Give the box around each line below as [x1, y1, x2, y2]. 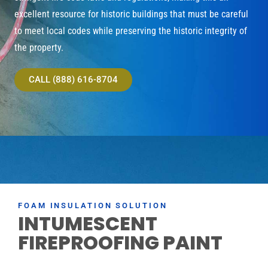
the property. [14, 41, 63, 53]
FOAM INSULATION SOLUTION [18, 200, 167, 210]
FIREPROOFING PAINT [18, 229, 223, 256]
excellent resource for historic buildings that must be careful [14, 8, 248, 20]
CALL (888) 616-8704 [29, 74, 118, 85]
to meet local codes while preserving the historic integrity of [14, 25, 247, 36]
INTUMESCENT [18, 209, 157, 237]
